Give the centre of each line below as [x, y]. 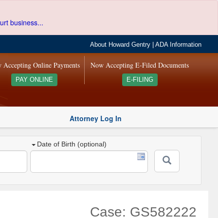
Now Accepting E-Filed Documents [140, 65]
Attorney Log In [96, 118]
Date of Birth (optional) [72, 144]
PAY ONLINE [34, 80]
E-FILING [140, 80]
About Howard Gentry [120, 45]
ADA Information [179, 45]
